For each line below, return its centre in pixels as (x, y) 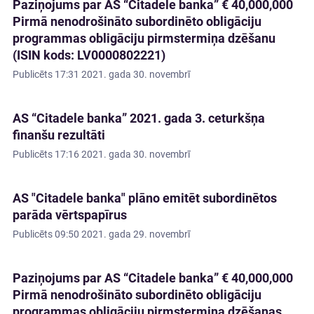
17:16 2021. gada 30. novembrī (122, 155)
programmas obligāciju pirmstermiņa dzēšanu (144, 39)
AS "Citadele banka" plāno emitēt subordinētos (145, 198)
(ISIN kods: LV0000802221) (89, 55)
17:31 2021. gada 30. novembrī (122, 75)
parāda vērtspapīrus (70, 215)
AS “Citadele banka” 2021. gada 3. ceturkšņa (139, 118)
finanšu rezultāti (59, 135)
